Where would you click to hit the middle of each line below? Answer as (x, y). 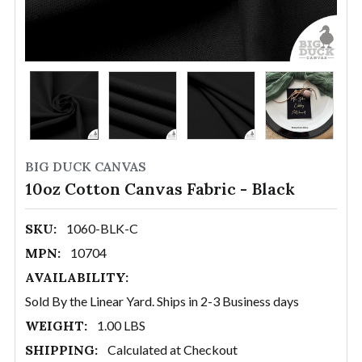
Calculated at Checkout (173, 349)
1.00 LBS (121, 325)
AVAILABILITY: (77, 277)
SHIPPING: (61, 350)
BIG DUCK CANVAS (86, 166)
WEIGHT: (56, 326)
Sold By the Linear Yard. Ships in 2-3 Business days (162, 301)
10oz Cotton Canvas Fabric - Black (160, 189)
